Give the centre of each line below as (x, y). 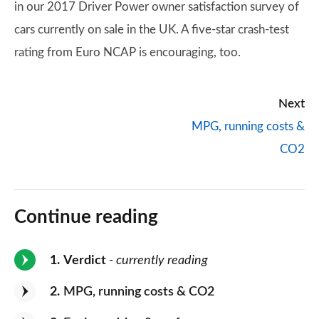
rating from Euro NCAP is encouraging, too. (127, 52)
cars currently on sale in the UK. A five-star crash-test (152, 30)
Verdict (85, 261)
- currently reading (157, 261)
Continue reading (86, 217)
